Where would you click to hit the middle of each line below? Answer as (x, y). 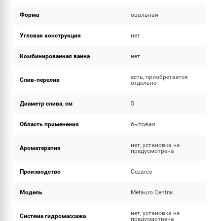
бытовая (143, 124)
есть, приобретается (160, 77)
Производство (40, 172)
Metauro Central (152, 192)
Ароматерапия (40, 148)
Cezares (142, 172)
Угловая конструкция (50, 36)
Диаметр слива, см (46, 104)
